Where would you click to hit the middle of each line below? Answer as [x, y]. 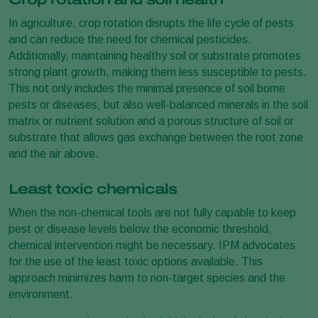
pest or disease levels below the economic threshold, [140, 229]
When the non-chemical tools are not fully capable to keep [152, 213]
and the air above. [54, 154]
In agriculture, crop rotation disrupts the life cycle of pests [151, 23]
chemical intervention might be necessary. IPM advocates [152, 245]
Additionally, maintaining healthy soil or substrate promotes [155, 56]
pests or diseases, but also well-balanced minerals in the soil [158, 105]
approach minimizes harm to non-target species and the [147, 278]
